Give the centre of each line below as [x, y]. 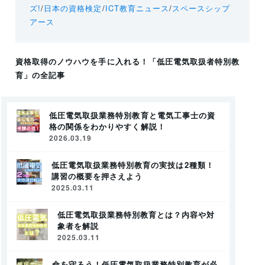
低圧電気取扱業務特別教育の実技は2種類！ [132, 165]
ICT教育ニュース [137, 8]
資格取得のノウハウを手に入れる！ [82, 62]
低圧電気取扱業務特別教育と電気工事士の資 [132, 115]
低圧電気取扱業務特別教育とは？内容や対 [136, 215]
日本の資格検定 [73, 8]
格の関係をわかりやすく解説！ [107, 127]
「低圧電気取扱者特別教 [194, 62]
